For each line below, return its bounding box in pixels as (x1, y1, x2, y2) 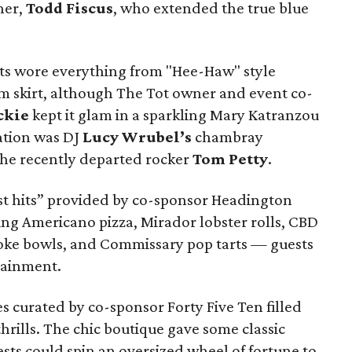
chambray (192, 127, 263, 146)
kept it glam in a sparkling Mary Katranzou (29, 105, 319, 124)
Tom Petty (192, 149, 268, 168)
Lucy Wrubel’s (82, 127, 192, 146)
